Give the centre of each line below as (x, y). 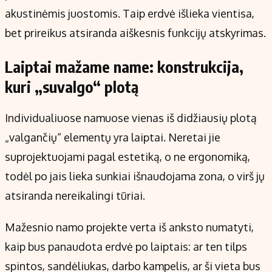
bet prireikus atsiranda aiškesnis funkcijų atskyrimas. (135, 33)
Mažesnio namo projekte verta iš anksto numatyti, (129, 227)
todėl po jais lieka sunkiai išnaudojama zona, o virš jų (135, 176)
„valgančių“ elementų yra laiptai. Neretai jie (113, 138)
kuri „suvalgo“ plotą (72, 87)
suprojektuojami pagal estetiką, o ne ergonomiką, (127, 157)
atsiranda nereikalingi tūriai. (75, 196)
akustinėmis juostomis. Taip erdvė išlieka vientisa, (130, 14)
